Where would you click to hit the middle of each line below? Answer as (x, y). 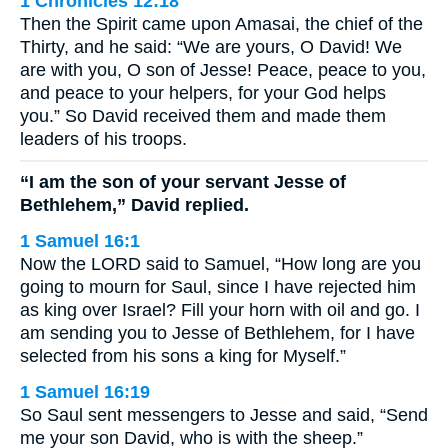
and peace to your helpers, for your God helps (203, 93)
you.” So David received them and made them (203, 116)
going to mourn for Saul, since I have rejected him (218, 286)
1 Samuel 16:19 (85, 391)
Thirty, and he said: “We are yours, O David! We (211, 47)
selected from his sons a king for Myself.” (183, 355)
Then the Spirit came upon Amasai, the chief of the (221, 24)
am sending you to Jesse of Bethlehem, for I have (217, 332)
